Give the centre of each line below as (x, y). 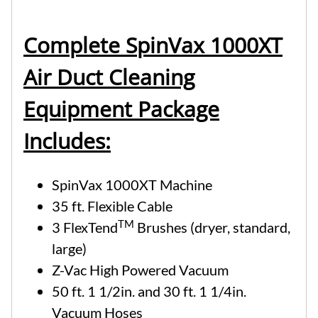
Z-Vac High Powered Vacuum (140, 270)
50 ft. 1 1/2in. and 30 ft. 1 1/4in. (149, 291)
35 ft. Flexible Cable (112, 206)
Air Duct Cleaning (109, 77)
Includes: (67, 141)
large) (69, 249)
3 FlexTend (85, 227)
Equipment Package (121, 109)
